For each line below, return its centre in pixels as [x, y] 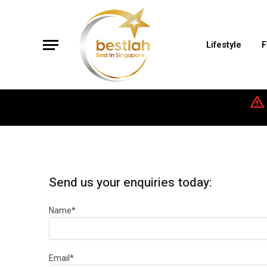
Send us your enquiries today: [131, 183]
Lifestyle [224, 45]
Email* [61, 258]
